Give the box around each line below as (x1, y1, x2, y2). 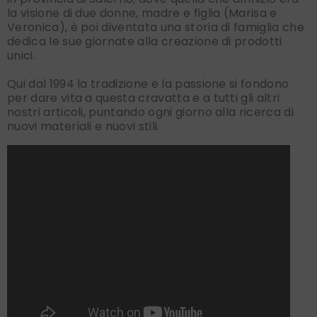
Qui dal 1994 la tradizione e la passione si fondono (7, 76, 289, 93)
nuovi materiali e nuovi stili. (7, 118, 160, 135)
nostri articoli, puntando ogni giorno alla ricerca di (7, 104, 294, 121)
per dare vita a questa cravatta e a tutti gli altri (7, 90, 280, 107)
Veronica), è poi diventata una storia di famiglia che (7, 19, 304, 36)
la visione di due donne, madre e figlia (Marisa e (7, 5, 277, 22)
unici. (7, 47, 35, 64)
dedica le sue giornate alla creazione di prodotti (7, 33, 282, 50)
